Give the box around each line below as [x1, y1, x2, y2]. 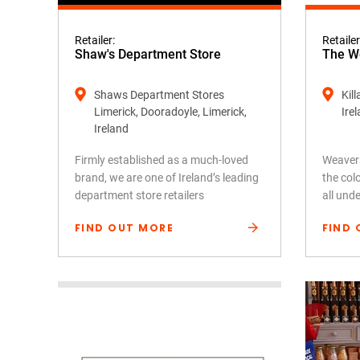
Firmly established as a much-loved [75, 153, 248, 166]
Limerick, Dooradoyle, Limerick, [94, 105, 247, 118]
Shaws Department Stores [94, 88, 224, 101]
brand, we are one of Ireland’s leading [75, 171, 259, 184]
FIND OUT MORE [75, 221, 174, 235]
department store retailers [75, 189, 204, 202]
